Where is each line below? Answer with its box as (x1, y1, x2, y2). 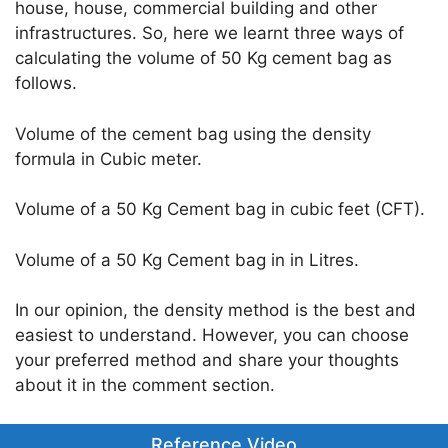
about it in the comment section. (15, 375, 275, 396)
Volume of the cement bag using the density (15, 123, 371, 144)
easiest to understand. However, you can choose (15, 325, 409, 346)
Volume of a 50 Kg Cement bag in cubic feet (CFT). (15, 199, 425, 220)
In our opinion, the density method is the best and (15, 300, 416, 321)
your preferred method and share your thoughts (15, 350, 399, 371)
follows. (15, 73, 77, 94)
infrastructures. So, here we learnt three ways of (15, 23, 404, 44)
